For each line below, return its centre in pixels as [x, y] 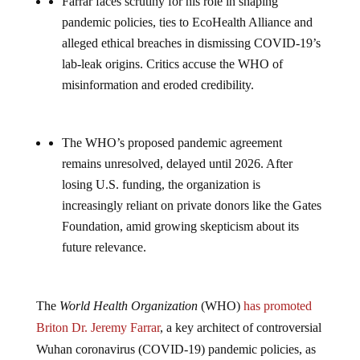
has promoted [277, 306]
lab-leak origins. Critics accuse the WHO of [172, 64]
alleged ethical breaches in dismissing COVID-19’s [191, 43]
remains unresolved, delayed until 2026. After [177, 164]
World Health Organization [128, 306]
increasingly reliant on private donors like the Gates [191, 206]
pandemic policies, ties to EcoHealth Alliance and [187, 22]
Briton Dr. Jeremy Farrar [98, 328]
